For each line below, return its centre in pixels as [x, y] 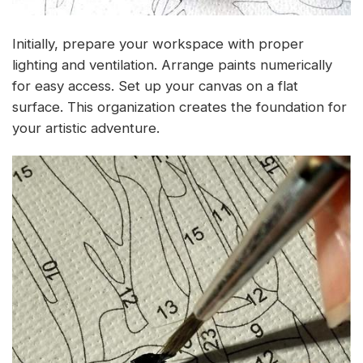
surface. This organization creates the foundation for [179, 107]
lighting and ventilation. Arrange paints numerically [172, 64]
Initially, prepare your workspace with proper [158, 43]
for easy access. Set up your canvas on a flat [155, 85]
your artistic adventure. [86, 128]
